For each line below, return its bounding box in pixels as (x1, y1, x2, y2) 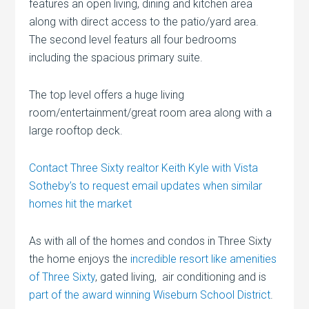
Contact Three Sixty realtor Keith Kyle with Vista (29, 161, 259, 175)
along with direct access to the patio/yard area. (29, 15, 262, 29)
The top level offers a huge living (29, 88, 185, 102)
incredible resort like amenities (130, 252, 277, 266)
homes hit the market (29, 197, 132, 211)
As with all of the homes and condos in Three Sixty (29, 235, 272, 248)
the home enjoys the (29, 252, 131, 266)
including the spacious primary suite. (29, 51, 203, 65)
